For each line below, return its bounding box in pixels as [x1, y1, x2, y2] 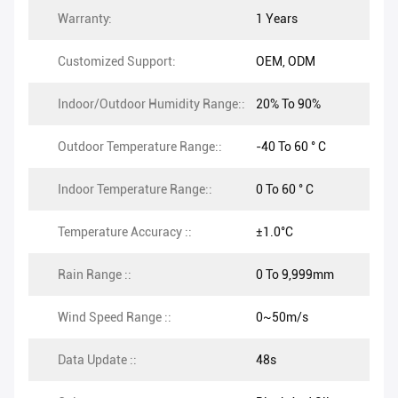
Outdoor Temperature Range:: [58, 139, 222, 155]
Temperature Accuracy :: [58, 225, 192, 240]
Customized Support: [58, 54, 176, 69]
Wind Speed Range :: [58, 310, 171, 325]
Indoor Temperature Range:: [58, 182, 212, 197]
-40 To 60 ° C [256, 139, 326, 155]
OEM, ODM [256, 54, 315, 69]
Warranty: [58, 12, 112, 27]
